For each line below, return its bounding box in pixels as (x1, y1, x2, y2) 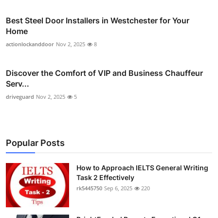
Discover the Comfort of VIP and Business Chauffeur (6, 68, 203, 78)
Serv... (6, 79, 29, 89)
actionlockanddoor (6, 40, 54, 48)
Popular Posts (6, 138, 65, 148)
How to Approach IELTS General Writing (76, 163, 208, 172)
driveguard (6, 93, 34, 101)
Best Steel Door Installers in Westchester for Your (6, 16, 189, 26)
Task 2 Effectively (76, 173, 134, 182)
